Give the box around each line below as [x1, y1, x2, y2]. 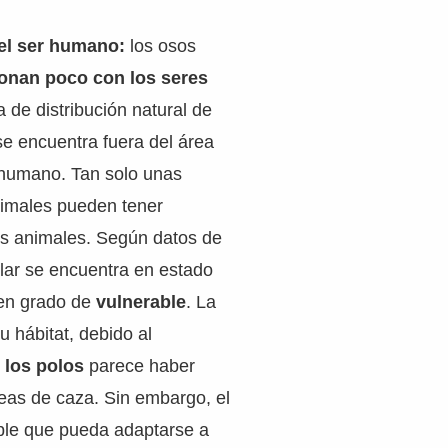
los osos [125, 36, 197, 56]
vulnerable [96, 292, 187, 312]
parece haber [89, 356, 196, 376]
